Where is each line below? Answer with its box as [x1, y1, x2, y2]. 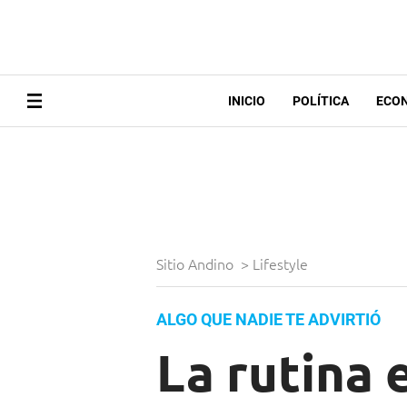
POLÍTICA [292, 94, 349, 109]
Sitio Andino [156, 253, 237, 274]
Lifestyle [253, 253, 312, 274]
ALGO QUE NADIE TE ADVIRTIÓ [156, 310, 381, 330]
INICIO [227, 94, 265, 109]
